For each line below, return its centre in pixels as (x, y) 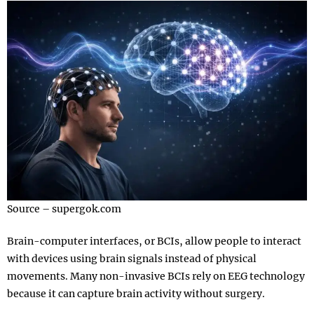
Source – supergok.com (64, 209)
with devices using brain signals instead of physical (132, 259)
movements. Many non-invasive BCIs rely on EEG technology (156, 277)
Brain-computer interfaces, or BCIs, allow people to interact (154, 241)
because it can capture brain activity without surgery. (136, 294)
